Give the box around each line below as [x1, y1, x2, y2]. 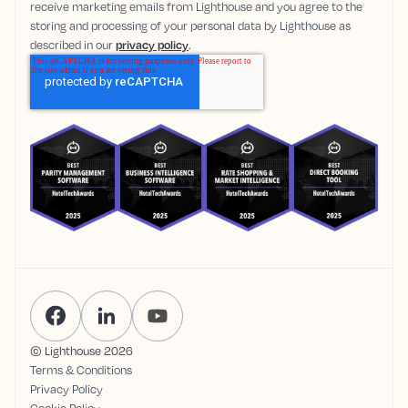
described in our [30, 37, 116, 52]
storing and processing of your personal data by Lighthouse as [30, 18, 351, 33]
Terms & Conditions [30, 362, 132, 377]
